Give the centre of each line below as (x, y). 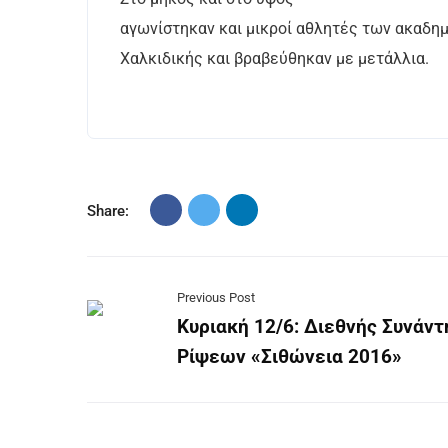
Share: (108, 210)
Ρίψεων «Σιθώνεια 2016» (289, 356)
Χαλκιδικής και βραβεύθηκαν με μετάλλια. (274, 58)
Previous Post (216, 297)
